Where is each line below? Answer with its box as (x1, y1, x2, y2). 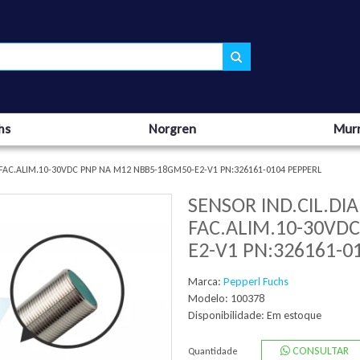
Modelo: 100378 (188, 292, 264, 305)
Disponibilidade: (188, 309, 267, 322)
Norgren (148, 121, 196, 137)
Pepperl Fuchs (223, 275, 288, 288)
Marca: (188, 275, 223, 288)
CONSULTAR (289, 344, 349, 358)
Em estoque (267, 309, 321, 322)
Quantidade (188, 346, 238, 358)
